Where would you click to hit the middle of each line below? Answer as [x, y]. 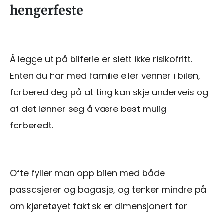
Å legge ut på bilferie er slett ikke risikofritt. [101, 59]
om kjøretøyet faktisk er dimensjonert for [99, 206]
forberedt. [31, 125]
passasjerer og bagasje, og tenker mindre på [108, 189]
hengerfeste [46, 10]
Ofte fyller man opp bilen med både [87, 173]
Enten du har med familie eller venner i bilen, [105, 75]
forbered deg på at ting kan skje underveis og [109, 92]
